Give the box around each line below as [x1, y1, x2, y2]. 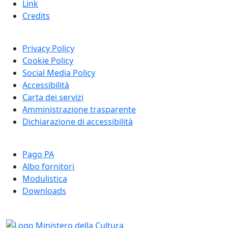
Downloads [22, 185, 66, 197]
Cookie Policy [22, 55, 73, 67]
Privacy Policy [22, 43, 74, 54]
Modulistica [22, 173, 67, 185]
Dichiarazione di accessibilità [22, 116, 133, 128]
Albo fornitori [22, 161, 74, 173]
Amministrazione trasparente [22, 104, 136, 116]
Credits [22, 10, 50, 22]
